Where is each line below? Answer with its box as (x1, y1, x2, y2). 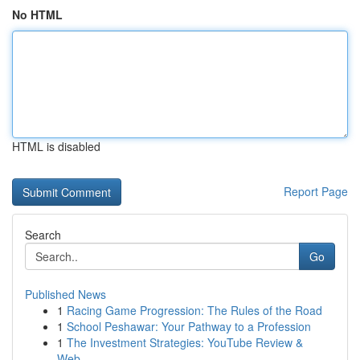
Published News (25, 286, 106, 302)
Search (25, 227, 61, 243)
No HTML (12, 6, 63, 22)
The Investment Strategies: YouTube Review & (67, 334, 303, 350)
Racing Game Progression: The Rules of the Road (67, 302, 322, 318)
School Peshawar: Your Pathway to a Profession (67, 318, 311, 334)
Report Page (284, 183, 348, 199)
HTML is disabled (12, 138, 100, 154)
